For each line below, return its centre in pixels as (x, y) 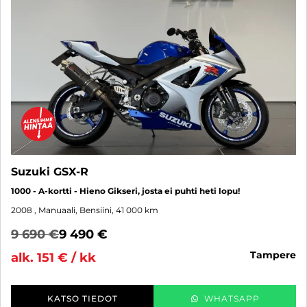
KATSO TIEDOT (82, 299)
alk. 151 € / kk (53, 258)
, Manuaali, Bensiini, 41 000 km (96, 210)
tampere (276, 255)
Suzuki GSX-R (50, 172)
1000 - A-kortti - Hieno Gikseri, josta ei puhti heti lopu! (125, 191)
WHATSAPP (232, 299)
